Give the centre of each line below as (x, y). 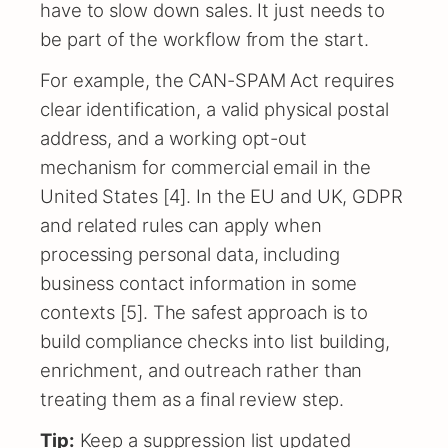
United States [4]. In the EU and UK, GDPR (221, 196)
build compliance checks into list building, (215, 341)
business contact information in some (199, 283)
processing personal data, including (190, 254)
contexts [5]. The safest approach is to (204, 312)
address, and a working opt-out (173, 138)
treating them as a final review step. (192, 399)
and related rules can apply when (181, 225)
